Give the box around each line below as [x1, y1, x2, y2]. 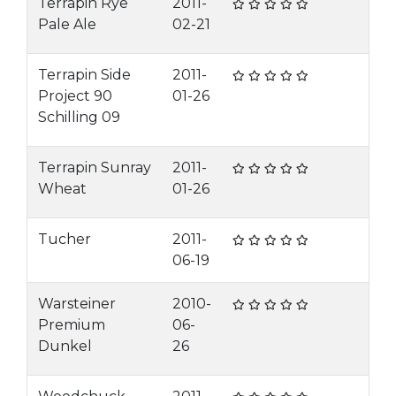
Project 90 [38, 88, 112, 104]
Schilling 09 [38, 109, 120, 126]
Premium [38, 316, 105, 333]
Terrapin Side [38, 66, 131, 83]
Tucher [38, 231, 91, 247]
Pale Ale [38, 16, 96, 33]
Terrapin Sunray [38, 159, 151, 176]
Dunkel [38, 338, 92, 354]
